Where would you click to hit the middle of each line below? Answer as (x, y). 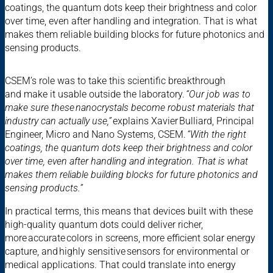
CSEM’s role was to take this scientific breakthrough (115, 80)
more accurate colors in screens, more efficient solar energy (130, 238)
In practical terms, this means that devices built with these (129, 211)
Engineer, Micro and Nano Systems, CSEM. (96, 134)
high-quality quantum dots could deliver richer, (104, 224)
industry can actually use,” (58, 121)
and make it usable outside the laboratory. (95, 94)
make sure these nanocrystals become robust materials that (129, 107)
